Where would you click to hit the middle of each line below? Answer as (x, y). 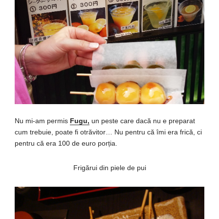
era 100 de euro (71, 143)
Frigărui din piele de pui (109, 168)
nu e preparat (173, 121)
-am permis (51, 121)
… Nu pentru (126, 132)
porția (107, 143)
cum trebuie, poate (45, 132)
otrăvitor (93, 132)
